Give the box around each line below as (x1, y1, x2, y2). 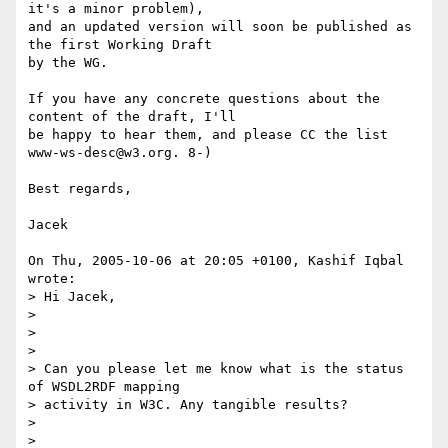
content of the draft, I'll (28, 109, 236, 125)
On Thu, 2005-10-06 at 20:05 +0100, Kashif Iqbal (28, 253, 404, 269)
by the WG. (28, 55, 108, 71)
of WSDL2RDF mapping (28, 379, 180, 395)
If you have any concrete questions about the (28, 91, 380, 107)
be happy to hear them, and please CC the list (28, 127, 388, 143)
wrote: (28, 271, 76, 287)
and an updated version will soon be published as (28, 19, 412, 35)
